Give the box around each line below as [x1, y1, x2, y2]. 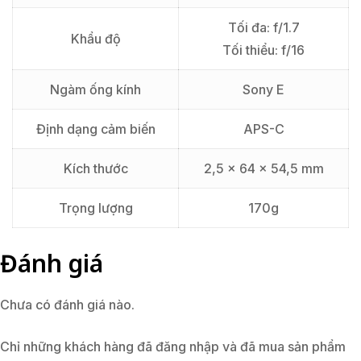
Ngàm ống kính [50, 81, 141, 98]
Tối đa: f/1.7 [227, 19, 300, 36]
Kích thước [63, 160, 128, 177]
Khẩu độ [70, 31, 121, 48]
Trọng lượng [58, 200, 133, 217]
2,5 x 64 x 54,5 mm [203, 160, 324, 177]
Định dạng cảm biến [35, 121, 156, 138]
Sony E [243, 81, 284, 98]
